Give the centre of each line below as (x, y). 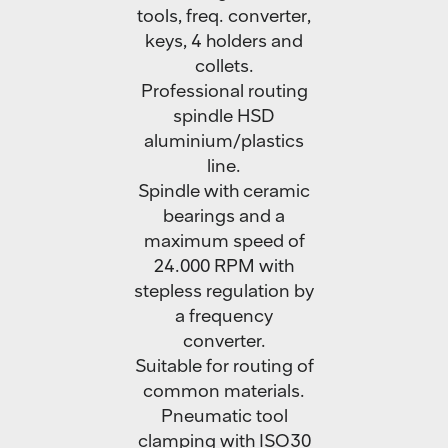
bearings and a (224, 215)
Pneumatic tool (224, 415)
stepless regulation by (224, 290)
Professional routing (224, 90)
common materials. (224, 390)
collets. (224, 65)
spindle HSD (224, 115)
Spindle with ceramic (224, 190)
